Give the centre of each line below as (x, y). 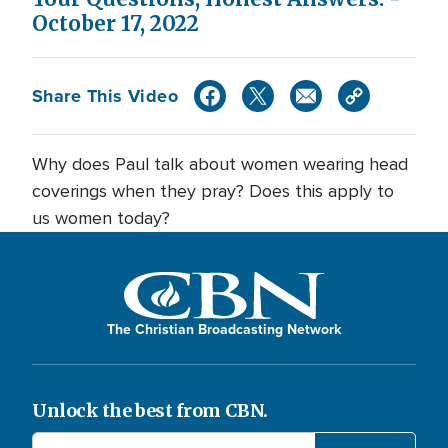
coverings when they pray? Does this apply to (213, 191)
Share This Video (105, 95)
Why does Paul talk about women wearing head (220, 164)
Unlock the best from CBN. (150, 410)
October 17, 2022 (115, 24)
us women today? (101, 218)
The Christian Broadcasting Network (224, 328)
